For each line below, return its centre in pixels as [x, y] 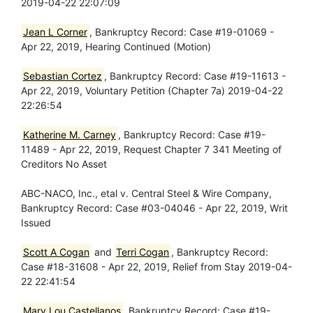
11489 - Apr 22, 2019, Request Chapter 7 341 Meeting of [151, 149]
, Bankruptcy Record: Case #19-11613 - [195, 76]
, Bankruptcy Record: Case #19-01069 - [181, 32]
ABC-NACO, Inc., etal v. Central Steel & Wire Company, [146, 193]
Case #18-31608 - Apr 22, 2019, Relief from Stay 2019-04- [156, 267]
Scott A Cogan [56, 252]
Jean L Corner [55, 32]
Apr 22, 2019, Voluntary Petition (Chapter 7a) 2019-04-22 [152, 90]
